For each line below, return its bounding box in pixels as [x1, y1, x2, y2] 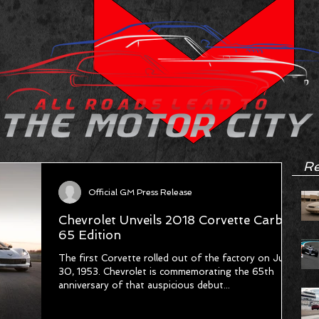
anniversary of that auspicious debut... [58, 280, 230, 291]
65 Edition [58, 228, 121, 242]
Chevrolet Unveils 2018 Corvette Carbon [58, 213, 298, 227]
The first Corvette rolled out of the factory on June [58, 253, 295, 263]
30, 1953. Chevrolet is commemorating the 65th [58, 266, 274, 277]
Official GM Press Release [88, 187, 192, 197]
